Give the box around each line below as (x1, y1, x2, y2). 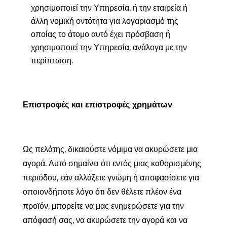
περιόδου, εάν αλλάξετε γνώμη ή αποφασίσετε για (22, 172, 199, 182)
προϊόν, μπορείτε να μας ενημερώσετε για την (22, 201, 184, 211)
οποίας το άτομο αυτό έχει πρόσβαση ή (30, 29, 170, 39)
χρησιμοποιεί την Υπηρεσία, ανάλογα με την (30, 42, 187, 52)
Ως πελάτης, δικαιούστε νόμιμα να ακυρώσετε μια (22, 144, 198, 154)
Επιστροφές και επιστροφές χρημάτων (22, 99, 172, 109)
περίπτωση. (30, 55, 73, 65)
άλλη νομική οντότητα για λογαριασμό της (30, 16, 178, 26)
